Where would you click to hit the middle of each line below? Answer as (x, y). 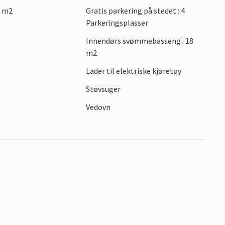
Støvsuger (103, 89)
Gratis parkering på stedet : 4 (135, 11)
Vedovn (98, 107)
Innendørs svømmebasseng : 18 (139, 41)
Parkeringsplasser (117, 23)
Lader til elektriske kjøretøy (133, 71)
